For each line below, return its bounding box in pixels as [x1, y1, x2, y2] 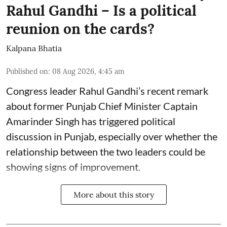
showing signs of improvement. [6, 161, 140, 173]
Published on [6, 67, 48, 77]
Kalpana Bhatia [6, 43, 62, 54]
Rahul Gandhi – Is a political [6, 2, 197, 20]
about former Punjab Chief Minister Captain [6, 100, 198, 112]
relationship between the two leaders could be [6, 145, 205, 158]
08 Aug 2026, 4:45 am [52, 67, 125, 77]
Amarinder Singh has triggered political [6, 115, 175, 128]
